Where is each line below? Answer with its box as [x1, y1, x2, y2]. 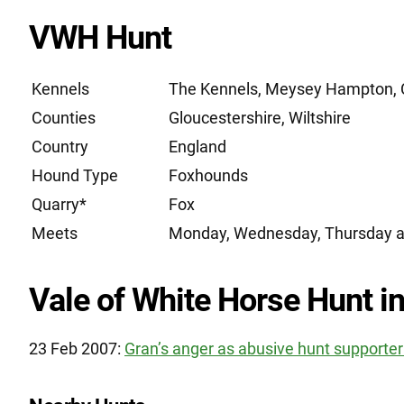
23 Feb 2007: [29, 339, 121, 358]
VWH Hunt [29, 19, 171, 57]
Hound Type [32, 166, 118, 185]
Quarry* [32, 195, 87, 214]
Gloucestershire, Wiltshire [169, 108, 351, 127]
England [169, 137, 226, 156]
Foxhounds [169, 166, 248, 185]
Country [32, 137, 88, 156]
